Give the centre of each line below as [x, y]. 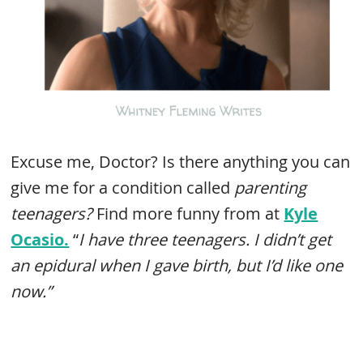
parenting [271, 188]
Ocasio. [40, 239]
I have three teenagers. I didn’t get [205, 239]
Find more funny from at [190, 214]
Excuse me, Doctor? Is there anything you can [181, 162]
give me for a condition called [123, 188]
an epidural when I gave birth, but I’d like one [177, 265]
